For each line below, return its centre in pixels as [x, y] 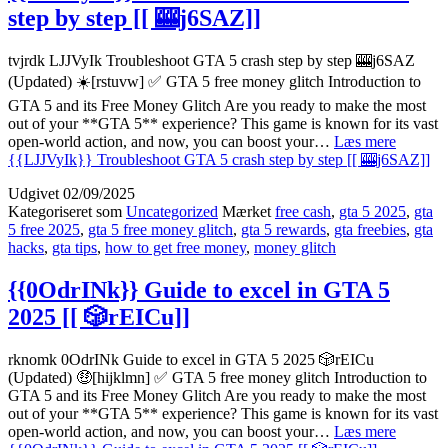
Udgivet [35, 193]
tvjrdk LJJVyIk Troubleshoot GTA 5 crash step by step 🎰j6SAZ [211, 60]
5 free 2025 [44, 229]
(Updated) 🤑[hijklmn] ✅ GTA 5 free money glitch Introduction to [217, 377]
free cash [303, 211]
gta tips [74, 247]
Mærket [248, 211]
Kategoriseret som [67, 211]
